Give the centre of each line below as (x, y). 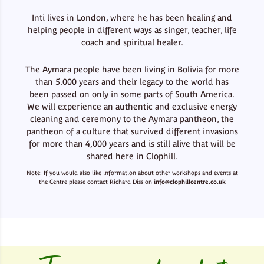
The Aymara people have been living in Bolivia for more (132, 69)
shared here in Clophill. (132, 156)
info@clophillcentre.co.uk (189, 182)
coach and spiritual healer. (132, 42)
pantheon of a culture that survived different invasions (132, 131)
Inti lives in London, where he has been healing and (132, 17)
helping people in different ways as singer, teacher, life (132, 30)
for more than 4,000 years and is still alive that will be (132, 143)
